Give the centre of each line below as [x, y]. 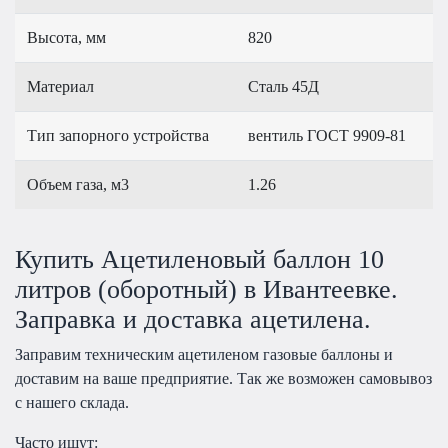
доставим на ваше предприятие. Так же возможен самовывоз [223, 378]
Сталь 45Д [283, 87]
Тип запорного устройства [118, 136]
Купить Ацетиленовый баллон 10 [199, 259]
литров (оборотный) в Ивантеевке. [206, 289]
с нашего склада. [72, 402]
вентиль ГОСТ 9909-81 [327, 136]
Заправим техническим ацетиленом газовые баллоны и [204, 354]
